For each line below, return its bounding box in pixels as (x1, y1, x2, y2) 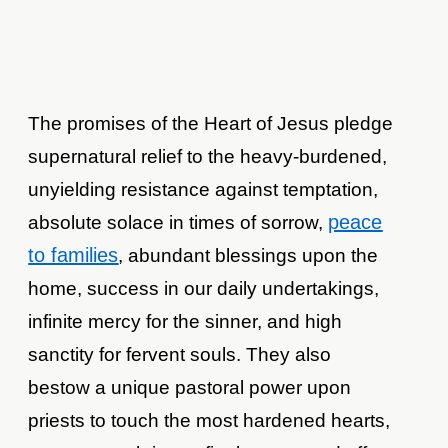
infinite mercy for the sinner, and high (28, 311, 343, 333)
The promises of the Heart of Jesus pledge (28, 113, 394, 135)
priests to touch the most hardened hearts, (28, 410, 391, 432)
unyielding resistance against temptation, (28, 179, 379, 201)
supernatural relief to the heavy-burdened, (28, 146, 388, 168)
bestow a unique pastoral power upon (28, 377, 352, 399)
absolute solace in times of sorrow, (28, 212, 329, 234)
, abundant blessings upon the (118, 245, 379, 267)
